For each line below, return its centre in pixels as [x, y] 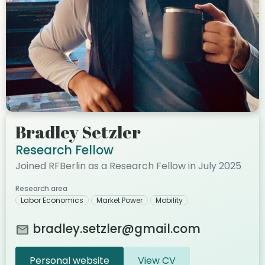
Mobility [169, 200]
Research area [41, 188]
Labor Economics [52, 200]
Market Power [119, 200]
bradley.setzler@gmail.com [117, 229]
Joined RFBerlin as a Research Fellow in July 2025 [128, 166]
